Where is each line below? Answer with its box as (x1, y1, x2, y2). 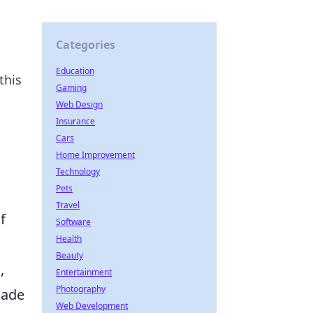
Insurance (56, 115, 95, 127)
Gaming (56, 82, 87, 94)
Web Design (56, 99, 103, 110)
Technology (56, 166, 100, 177)
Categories (56, 37, 115, 52)
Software (56, 216, 91, 228)
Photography (56, 283, 105, 295)
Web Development (56, 300, 128, 312)
